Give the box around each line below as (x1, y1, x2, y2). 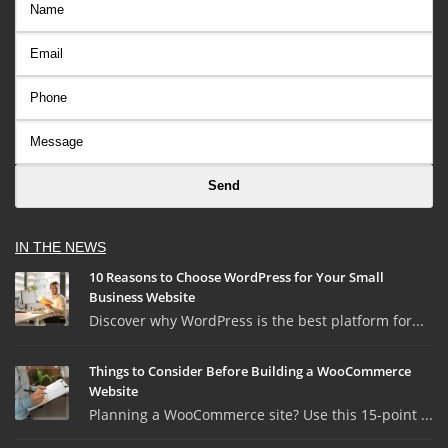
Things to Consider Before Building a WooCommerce (89, 362, 411, 381)
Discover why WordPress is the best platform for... (89, 311, 424, 331)
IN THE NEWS (15, 239, 106, 256)
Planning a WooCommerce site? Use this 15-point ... (89, 405, 433, 425)
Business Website (89, 288, 195, 307)
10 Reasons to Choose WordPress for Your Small (89, 268, 384, 287)
